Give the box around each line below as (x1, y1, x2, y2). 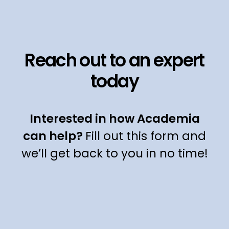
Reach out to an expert (25, 53, 204, 72)
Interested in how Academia (29, 113, 200, 126)
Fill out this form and (85, 131, 206, 143)
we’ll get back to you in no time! (21, 148, 208, 161)
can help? (23, 131, 83, 143)
